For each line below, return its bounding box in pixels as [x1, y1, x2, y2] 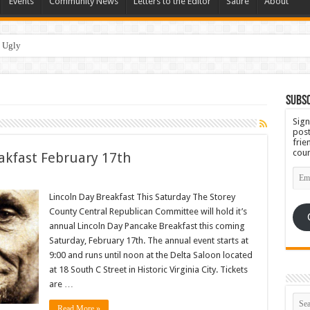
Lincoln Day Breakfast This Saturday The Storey [48, 192, 235, 203]
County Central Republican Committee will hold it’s [48, 206, 247, 217]
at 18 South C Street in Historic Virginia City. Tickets [48, 264, 248, 275]
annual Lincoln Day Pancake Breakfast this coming [48, 221, 245, 232]
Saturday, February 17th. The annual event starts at [48, 235, 248, 246]
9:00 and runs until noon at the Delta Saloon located [48, 250, 253, 261]
